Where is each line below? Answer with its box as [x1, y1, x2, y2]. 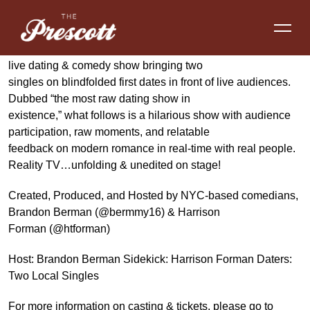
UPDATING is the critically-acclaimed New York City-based [8, 43, 298, 55]
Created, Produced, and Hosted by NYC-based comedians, [8, 190, 298, 201]
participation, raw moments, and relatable [8, 126, 210, 138]
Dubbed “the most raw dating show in [8, 93, 190, 104]
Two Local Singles [8, 270, 99, 282]
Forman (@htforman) [8, 223, 110, 235]
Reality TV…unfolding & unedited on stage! [8, 159, 221, 171]
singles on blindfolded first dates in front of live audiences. [8, 76, 291, 88]
